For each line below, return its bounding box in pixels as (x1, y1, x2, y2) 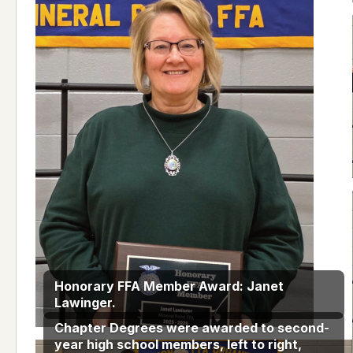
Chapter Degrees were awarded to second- (54, 320, 329, 336)
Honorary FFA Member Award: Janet (54, 278, 284, 295)
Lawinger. (54, 295, 116, 311)
